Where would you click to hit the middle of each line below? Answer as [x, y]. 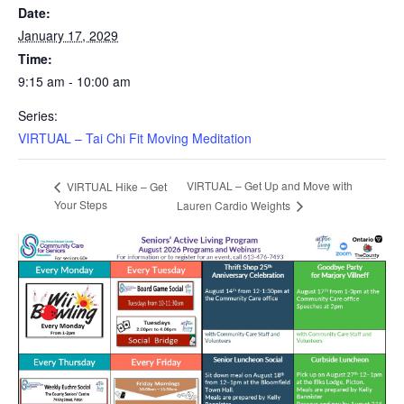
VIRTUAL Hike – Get [115, 186]
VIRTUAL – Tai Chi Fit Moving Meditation [135, 138]
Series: [38, 115]
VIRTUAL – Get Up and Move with [269, 186]
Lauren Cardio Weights [234, 205]
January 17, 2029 [68, 35]
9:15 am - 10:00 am [74, 81]
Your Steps [81, 204]
